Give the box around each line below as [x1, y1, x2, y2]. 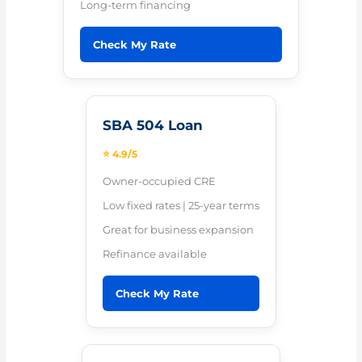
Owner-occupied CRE [103, 174, 216, 187]
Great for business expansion [103, 222, 254, 236]
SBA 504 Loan [103, 116, 203, 133]
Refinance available [103, 246, 207, 260]
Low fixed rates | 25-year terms [103, 198, 259, 212]
